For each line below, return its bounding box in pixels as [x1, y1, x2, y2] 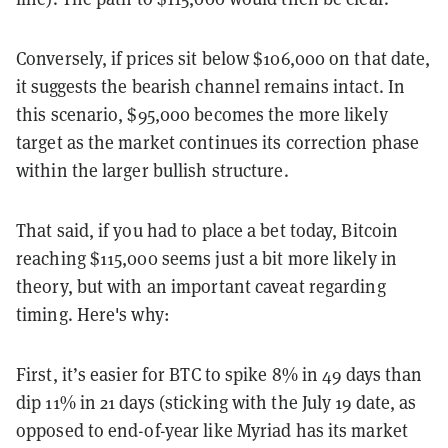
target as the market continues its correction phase [16, 131, 420, 155]
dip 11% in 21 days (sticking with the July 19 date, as [16, 391, 417, 415]
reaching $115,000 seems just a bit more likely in [16, 247, 397, 271]
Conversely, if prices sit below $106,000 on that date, [16, 47, 431, 71]
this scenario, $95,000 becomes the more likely [16, 103, 388, 127]
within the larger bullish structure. [16, 159, 289, 183]
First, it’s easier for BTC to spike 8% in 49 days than [16, 363, 423, 387]
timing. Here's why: [16, 303, 170, 327]
